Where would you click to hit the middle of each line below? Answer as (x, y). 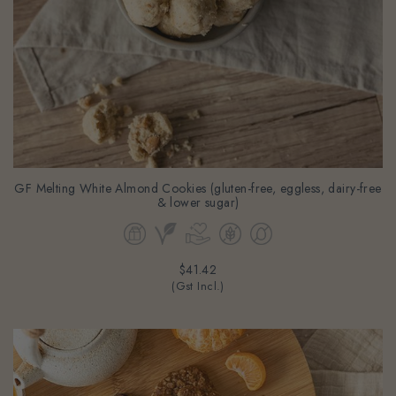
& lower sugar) (198, 189)
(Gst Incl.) (198, 273)
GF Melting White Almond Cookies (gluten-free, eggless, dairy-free (198, 175)
